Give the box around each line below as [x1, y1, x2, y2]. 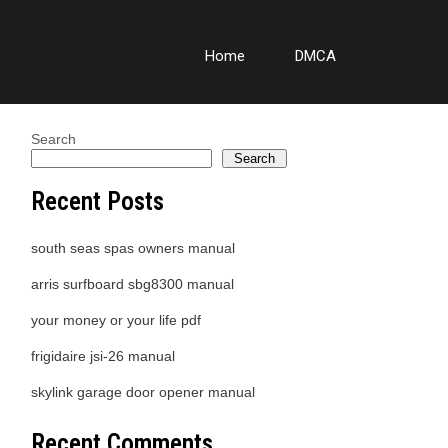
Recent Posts [31, 187, 164, 216]
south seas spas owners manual [31, 240, 235, 256]
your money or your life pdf [31, 312, 201, 328]
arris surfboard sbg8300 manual [31, 276, 234, 292]
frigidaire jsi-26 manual [31, 348, 175, 364]
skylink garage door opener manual [31, 384, 255, 400]
